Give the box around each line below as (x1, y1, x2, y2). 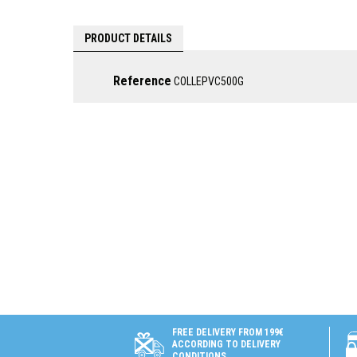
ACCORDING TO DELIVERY (171, 339, 280, 350)
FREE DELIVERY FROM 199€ (171, 327, 284, 338)
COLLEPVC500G (174, 75, 244, 88)
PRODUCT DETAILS (84, 32, 172, 45)
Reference (113, 73, 171, 88)
